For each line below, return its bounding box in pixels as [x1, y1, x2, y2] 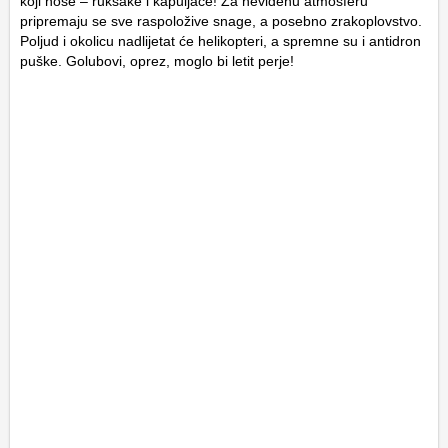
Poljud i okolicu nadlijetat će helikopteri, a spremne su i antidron [20, 32, 421, 49]
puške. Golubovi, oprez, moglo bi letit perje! [20, 52, 294, 69]
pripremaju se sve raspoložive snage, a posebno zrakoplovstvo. [20, 12, 422, 29]
